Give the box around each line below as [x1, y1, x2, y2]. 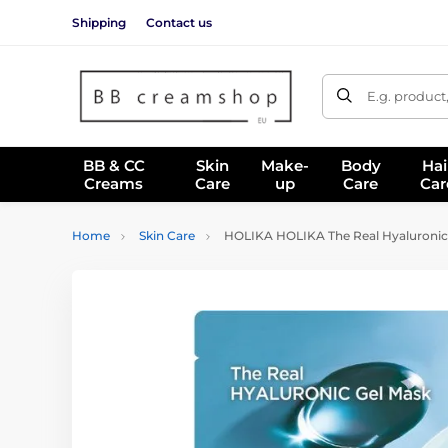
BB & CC [82, 155, 145, 175]
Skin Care [139, 228, 195, 243]
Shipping [72, 14, 126, 30]
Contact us [146, 14, 212, 30]
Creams [84, 173, 144, 193]
